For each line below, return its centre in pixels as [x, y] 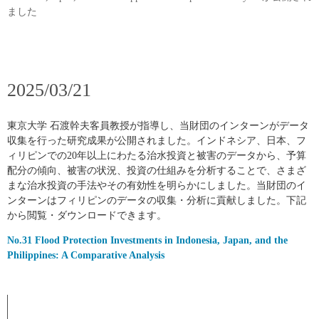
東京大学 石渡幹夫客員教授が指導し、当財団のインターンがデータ [158, 126]
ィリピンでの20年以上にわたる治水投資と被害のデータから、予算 [157, 156]
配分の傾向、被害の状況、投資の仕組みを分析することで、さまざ [157, 171]
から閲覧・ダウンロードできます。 [87, 215]
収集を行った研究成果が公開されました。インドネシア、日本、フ [157, 141]
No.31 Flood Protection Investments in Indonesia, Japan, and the [147, 241]
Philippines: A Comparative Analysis [86, 256]
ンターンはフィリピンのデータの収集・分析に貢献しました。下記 [157, 200]
